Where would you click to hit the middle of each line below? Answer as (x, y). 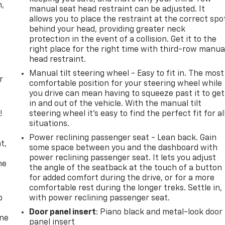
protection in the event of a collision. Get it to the (123, 39)
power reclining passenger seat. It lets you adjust (123, 158)
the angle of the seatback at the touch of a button (126, 168)
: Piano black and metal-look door (159, 212)
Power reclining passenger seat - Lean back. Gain (123, 138)
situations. (49, 124)
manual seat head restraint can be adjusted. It (117, 9)
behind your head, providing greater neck (107, 29)
